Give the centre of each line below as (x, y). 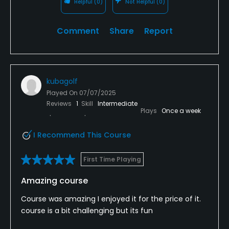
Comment (78, 31)
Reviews (60, 103)
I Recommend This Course (82, 135)
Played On (63, 93)
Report (158, 31)
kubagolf (62, 81)
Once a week (181, 110)
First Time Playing (112, 159)
